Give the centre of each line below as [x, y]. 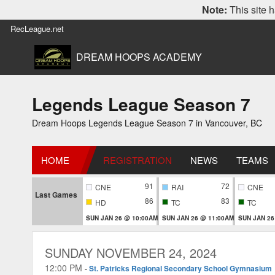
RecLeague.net [37, 29]
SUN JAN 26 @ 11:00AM [198, 218]
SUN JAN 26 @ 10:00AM [122, 218]
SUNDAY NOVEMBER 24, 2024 [131, 252]
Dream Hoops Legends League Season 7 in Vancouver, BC [147, 123]
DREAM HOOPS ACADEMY [139, 57]
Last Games [56, 195]
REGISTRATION [137, 160]
